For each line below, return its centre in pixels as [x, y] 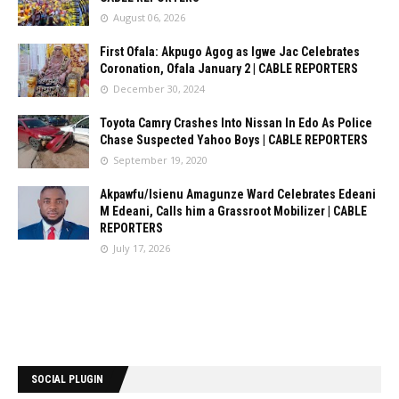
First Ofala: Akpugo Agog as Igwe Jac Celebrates [230, 52]
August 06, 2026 [149, 17]
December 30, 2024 [159, 89]
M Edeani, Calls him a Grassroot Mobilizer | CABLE [233, 211]
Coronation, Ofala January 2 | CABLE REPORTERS [229, 69]
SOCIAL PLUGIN [67, 379]
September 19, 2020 [160, 160]
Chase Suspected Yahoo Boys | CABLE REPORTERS [234, 140]
